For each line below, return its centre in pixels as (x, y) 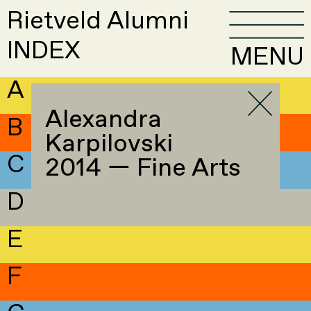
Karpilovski (109, 144)
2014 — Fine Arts (143, 169)
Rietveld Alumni (98, 22)
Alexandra (103, 120)
